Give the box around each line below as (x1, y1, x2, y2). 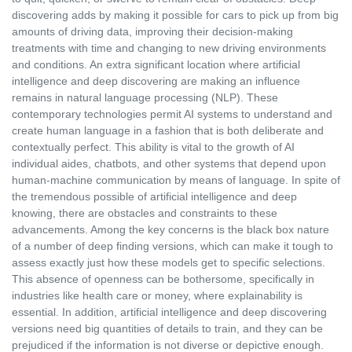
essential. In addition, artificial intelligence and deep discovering (12, 306, 327, 319)
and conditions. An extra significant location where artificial (12, 58, 300, 71)
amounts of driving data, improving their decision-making (12, 25, 293, 38)
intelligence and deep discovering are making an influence (12, 75, 300, 88)
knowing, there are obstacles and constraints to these (12, 207, 277, 220)
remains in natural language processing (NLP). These (12, 91, 278, 104)
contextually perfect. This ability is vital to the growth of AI (12, 141, 295, 154)
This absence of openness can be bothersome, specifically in (12, 273, 314, 286)
